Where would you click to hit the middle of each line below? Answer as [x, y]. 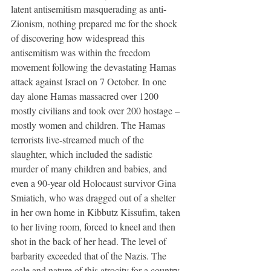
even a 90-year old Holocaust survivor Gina [95, 183]
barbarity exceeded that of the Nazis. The [90, 255]
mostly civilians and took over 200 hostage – [96, 110]
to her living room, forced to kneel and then [94, 226]
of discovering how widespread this [79, 38]
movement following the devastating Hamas [95, 67]
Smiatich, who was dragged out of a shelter [94, 197]
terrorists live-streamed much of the [79, 139]
